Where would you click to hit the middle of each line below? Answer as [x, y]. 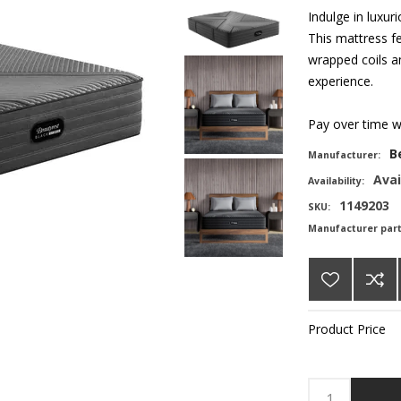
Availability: [336, 180]
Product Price [347, 328]
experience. [341, 81]
